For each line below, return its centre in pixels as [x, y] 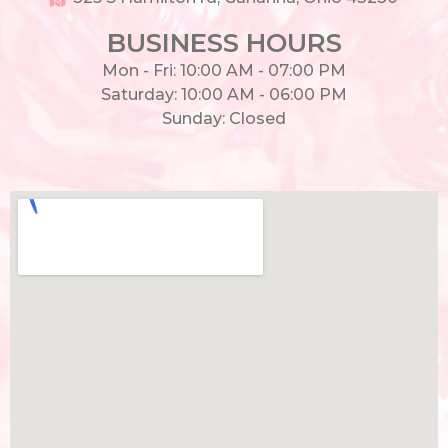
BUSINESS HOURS [224, 42]
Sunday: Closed [224, 118]
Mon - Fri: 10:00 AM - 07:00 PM [224, 70]
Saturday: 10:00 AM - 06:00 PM [224, 94]
